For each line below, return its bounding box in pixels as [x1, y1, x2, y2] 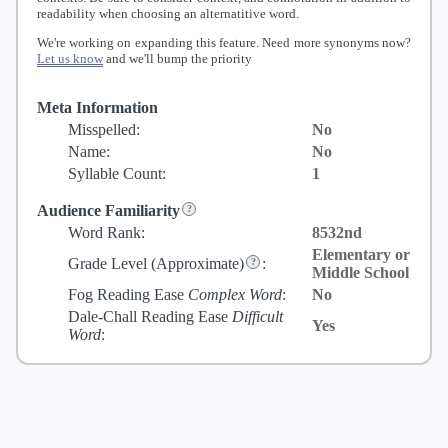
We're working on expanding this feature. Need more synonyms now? [37, 35, 411, 51]
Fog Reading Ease [68, 286, 188, 304]
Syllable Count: [68, 165, 166, 183]
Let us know [37, 51, 103, 67]
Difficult [232, 308, 283, 326]
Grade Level [68, 255, 151, 273]
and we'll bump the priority [103, 51, 252, 67]
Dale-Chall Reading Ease [68, 308, 232, 326]
